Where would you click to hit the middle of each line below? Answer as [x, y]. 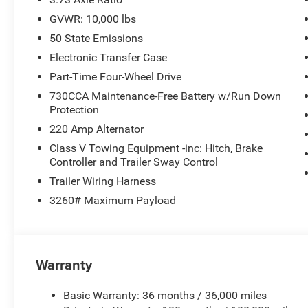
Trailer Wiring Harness [103, 181]
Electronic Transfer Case [109, 57]
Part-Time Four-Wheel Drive [116, 76]
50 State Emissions [97, 38]
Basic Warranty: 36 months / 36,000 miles [165, 295]
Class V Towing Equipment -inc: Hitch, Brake [156, 148]
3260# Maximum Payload [113, 200]
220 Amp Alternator [97, 129]
